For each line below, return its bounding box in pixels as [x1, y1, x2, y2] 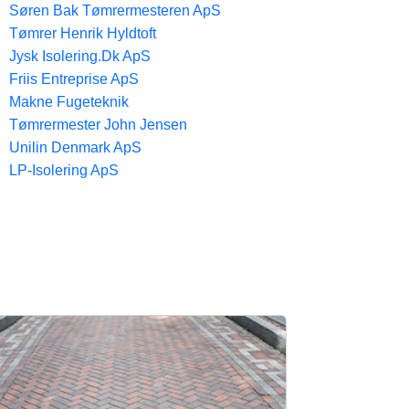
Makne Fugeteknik [9, 94, 129, 110]
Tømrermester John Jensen [9, 117, 187, 132]
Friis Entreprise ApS [9, 71, 139, 87]
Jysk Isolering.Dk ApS [9, 48, 151, 64]
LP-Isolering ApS [9, 163, 119, 178]
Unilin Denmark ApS [9, 140, 142, 155]
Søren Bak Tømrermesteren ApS [9, 3, 221, 18]
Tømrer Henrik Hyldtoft [9, 26, 156, 41]
